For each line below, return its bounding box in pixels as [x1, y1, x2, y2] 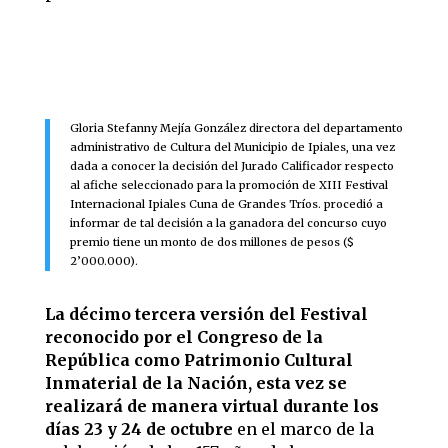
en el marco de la [232, 419, 374, 439]
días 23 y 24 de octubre [44, 419, 233, 439]
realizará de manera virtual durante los [44, 396, 379, 416]
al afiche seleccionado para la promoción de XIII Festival [69, 178, 388, 192]
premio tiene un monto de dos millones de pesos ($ [69, 235, 354, 249]
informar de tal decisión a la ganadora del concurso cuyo [69, 216, 387, 230]
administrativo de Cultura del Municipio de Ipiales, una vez [69, 140, 395, 154]
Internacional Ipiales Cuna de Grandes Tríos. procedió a [69, 197, 383, 211]
